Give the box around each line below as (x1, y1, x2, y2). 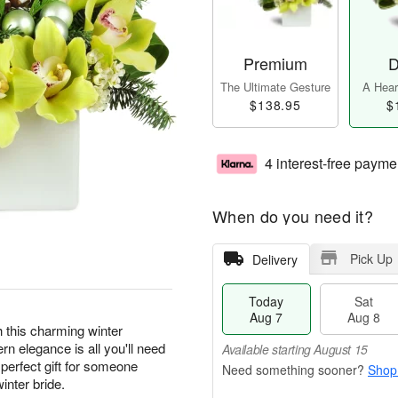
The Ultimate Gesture (220, 78, 330, 96)
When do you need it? (212, 204, 373, 228)
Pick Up (349, 250, 393, 268)
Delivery (251, 251, 298, 269)
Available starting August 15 (222, 340, 368, 359)
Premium (243, 52, 307, 76)
